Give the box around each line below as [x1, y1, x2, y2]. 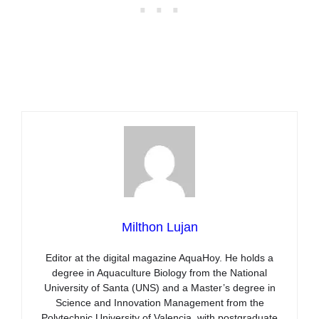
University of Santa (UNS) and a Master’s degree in [43, 281, 276, 293]
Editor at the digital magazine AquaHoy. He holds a [46, 251, 273, 263]
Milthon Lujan [121, 219, 198, 234]
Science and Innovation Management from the [55, 296, 264, 308]
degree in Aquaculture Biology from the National [52, 266, 267, 278]
